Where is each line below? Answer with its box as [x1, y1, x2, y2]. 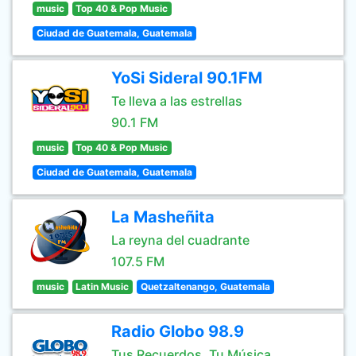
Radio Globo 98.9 [111, 322, 244, 341]
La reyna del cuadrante [111, 232, 250, 248]
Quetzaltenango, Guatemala [140, 281, 270, 292]
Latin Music [75, 281, 130, 292]
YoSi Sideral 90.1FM [111, 68, 262, 87]
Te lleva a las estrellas [111, 93, 242, 109]
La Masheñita [111, 207, 215, 226]
